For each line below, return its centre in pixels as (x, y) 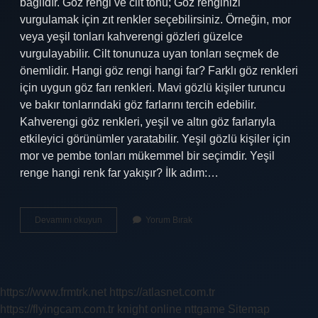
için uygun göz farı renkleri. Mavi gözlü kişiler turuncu (153, 88)
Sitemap (249, 309)
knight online (149, 309)
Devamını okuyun (68, 220)
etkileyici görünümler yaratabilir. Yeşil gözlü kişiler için (155, 139)
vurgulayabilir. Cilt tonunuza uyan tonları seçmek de (149, 54)
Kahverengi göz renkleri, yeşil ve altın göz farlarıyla (148, 122)
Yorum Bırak (169, 220)
